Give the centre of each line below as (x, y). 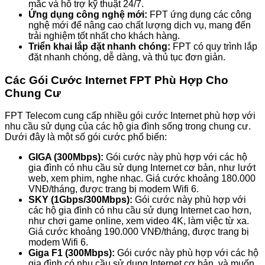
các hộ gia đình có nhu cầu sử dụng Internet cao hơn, (140, 211)
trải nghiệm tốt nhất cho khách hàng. (104, 35)
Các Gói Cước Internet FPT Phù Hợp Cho (117, 80)
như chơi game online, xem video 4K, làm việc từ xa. (139, 221)
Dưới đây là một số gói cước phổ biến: (86, 137)
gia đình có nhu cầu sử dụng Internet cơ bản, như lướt (142, 168)
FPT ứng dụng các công (199, 14)
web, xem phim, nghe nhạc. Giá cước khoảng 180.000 (142, 179)
